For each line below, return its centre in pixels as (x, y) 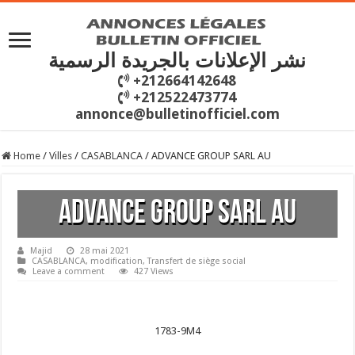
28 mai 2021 (105, 251)
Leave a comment (69, 271)
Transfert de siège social (197, 261)
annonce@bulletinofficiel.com (177, 114)
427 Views (154, 271)
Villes (61, 156)
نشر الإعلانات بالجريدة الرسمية (177, 61)
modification (117, 261)
